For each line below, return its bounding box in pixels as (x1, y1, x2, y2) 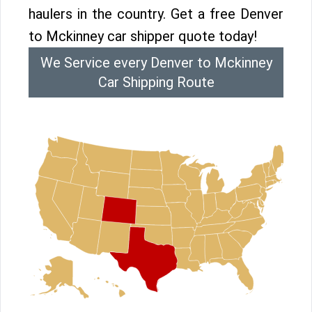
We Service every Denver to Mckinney (40, 54, 272, 71)
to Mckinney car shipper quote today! (29, 28, 257, 45)
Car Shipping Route (97, 74, 214, 91)
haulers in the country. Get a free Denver (29, 6, 283, 22)
